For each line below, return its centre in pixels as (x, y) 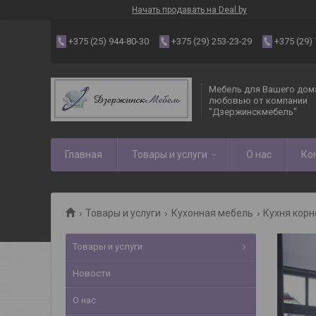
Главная (84, 154)
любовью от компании (258, 101)
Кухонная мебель (212, 213)
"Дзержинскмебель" (253, 112)
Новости (92, 273)
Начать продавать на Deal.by (189, 10)
